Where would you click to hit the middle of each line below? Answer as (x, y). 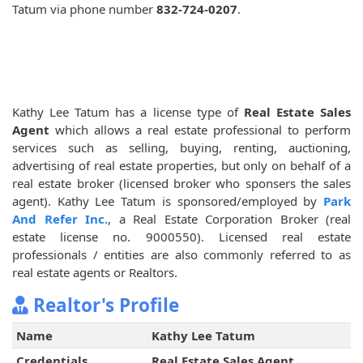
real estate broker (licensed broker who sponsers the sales (181, 184)
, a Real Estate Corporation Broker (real (229, 219)
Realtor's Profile (104, 305)
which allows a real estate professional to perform (200, 130)
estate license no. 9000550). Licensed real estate (181, 237)
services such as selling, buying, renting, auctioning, (181, 148)
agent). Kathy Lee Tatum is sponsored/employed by (168, 201)
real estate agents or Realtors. (95, 273)
